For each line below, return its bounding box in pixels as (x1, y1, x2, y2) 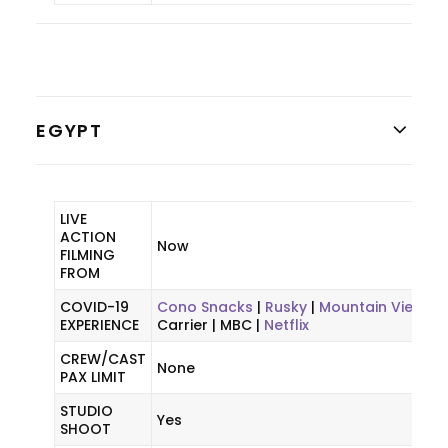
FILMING (60, 245, 115, 265)
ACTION (60, 227, 116, 247)
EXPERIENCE (60, 315, 139, 335)
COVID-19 (60, 297, 129, 317)
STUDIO (60, 401, 113, 421)
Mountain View (319, 297, 425, 317)
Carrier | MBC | (157, 315, 264, 335)
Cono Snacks (157, 297, 253, 317)
